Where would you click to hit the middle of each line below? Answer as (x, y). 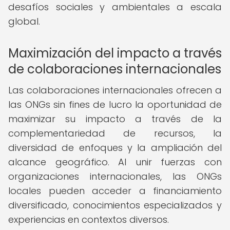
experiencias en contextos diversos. (89, 219)
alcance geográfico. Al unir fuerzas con (115, 162)
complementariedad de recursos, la (115, 133)
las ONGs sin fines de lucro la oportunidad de (115, 104)
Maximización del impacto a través (115, 53)
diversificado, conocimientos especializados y (115, 205)
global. (24, 21)
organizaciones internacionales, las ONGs (115, 176)
